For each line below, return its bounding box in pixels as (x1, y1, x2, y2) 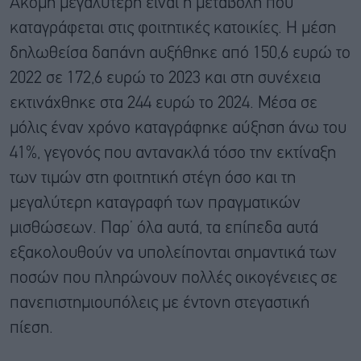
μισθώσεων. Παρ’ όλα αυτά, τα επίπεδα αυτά (10, 220, 318, 236)
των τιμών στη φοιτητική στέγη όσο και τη (10, 170, 296, 186)
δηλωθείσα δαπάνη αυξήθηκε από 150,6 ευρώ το (10, 45, 351, 61)
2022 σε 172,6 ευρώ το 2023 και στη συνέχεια (10, 70, 321, 86)
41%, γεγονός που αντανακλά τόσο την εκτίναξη (10, 145, 336, 161)
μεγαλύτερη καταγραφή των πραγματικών (10, 195, 301, 211)
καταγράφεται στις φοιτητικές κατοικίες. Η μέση (10, 20, 336, 36)
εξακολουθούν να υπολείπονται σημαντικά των (10, 245, 337, 261)
